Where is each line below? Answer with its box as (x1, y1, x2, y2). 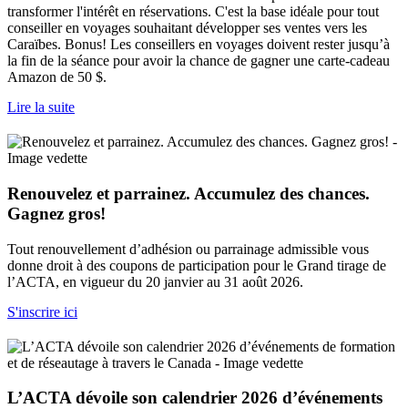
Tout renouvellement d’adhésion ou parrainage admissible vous (7, 240, 369, 257)
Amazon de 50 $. (7, 69, 107, 86)
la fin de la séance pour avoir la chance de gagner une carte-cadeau (7, 53, 390, 69)
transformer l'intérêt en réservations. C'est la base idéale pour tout (7, 4, 379, 20)
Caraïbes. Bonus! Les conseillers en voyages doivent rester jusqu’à (7, 36, 390, 53)
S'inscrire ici (7, 303, 77, 320)
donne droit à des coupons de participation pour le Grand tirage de (7, 257, 386, 273)
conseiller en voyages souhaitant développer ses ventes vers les (7, 20, 367, 36)
